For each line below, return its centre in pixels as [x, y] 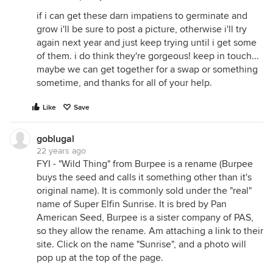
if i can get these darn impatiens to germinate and [142, 16]
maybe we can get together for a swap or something [147, 69]
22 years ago [61, 151]
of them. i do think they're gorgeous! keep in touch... [148, 56]
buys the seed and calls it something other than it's [144, 177]
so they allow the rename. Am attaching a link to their [150, 231]
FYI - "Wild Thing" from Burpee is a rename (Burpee [145, 164]
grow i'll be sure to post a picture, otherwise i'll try [142, 29]
